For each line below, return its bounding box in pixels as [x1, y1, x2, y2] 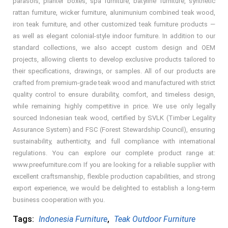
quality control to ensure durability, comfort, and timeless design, [13, 91, 215, 99]
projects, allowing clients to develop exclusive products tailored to [13, 55, 215, 64]
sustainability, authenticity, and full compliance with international [13, 137, 215, 146]
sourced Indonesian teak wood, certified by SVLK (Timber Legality [13, 114, 215, 122]
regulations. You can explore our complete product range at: [13, 149, 215, 157]
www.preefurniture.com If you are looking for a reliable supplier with [13, 161, 215, 169]
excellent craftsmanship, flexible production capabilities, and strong [13, 173, 215, 181]
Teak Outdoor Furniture [114, 214, 195, 224]
